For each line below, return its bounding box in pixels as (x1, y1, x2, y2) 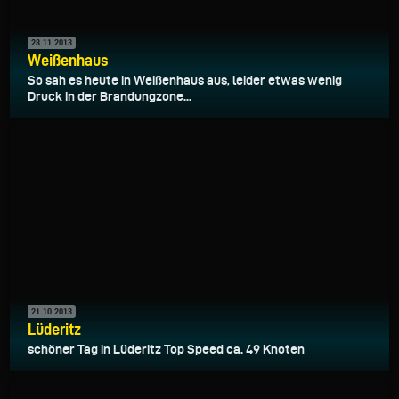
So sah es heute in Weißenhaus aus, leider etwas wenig (28, 72, 342, 87)
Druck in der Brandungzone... (28, 88, 191, 103)
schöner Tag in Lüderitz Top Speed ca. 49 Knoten (28, 341, 305, 356)
